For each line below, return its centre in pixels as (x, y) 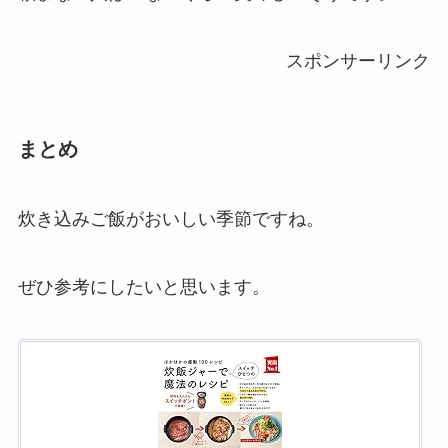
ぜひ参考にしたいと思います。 (143, 286)
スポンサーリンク (358, 61)
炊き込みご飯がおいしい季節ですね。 (170, 218)
